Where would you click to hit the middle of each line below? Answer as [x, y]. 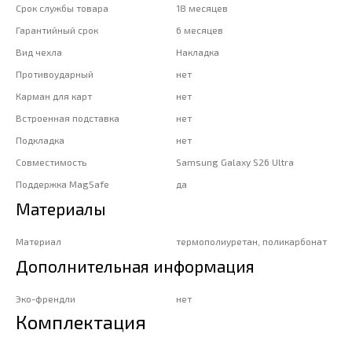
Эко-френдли [46, 298]
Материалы [61, 208]
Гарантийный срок [57, 29]
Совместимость [51, 161]
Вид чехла [39, 51]
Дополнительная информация [135, 266]
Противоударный [55, 73]
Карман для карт [54, 95]
